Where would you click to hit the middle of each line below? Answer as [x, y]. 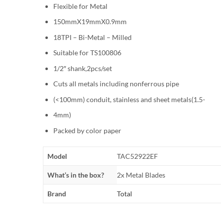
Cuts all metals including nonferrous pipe [116, 84]
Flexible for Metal [80, 6]
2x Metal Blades [141, 175]
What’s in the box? [76, 175]
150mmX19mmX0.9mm [90, 22]
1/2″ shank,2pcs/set [83, 68]
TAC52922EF [137, 156]
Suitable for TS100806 [87, 53]
